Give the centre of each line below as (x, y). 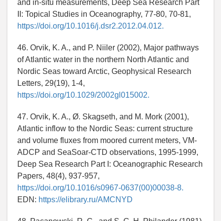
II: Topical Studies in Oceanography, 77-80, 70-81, (104, 14)
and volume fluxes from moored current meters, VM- (107, 141)
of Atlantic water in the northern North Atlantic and (103, 60)
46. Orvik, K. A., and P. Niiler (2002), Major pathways (108, 48)
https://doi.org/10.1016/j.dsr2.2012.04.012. (91, 26)
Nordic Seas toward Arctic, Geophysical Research (104, 72)
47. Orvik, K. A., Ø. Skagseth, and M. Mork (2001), (103, 117)
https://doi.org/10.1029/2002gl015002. (83, 95)
